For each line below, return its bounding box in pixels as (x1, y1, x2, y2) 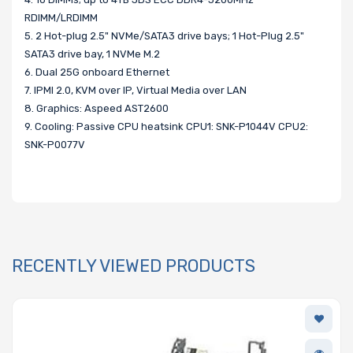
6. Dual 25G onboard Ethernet (24, 65, 169, 78)
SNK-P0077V (24, 138, 85, 150)
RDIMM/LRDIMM (24, 11, 98, 24)
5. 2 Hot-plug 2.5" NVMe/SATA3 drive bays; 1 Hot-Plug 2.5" (24, 29, 304, 42)
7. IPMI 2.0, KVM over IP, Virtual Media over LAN (24, 84, 247, 96)
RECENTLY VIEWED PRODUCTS (12, 255, 255, 277)
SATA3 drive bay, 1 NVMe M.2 (24, 47, 160, 60)
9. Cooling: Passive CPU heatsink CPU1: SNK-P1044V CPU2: (24, 120, 308, 132)
